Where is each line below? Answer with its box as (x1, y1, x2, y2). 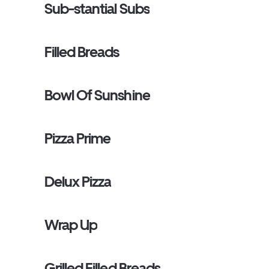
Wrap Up (44, 216, 98, 234)
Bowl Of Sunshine (44, 86, 150, 104)
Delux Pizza (44, 173, 112, 190)
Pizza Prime (44, 130, 111, 147)
